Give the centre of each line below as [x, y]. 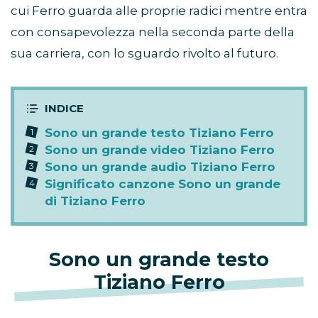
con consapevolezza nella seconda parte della [153, 32]
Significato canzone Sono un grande [163, 184]
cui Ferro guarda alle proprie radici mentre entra [159, 11]
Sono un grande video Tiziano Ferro [160, 150]
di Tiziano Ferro [95, 201]
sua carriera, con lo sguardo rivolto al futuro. [144, 54]
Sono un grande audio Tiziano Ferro [160, 167]
